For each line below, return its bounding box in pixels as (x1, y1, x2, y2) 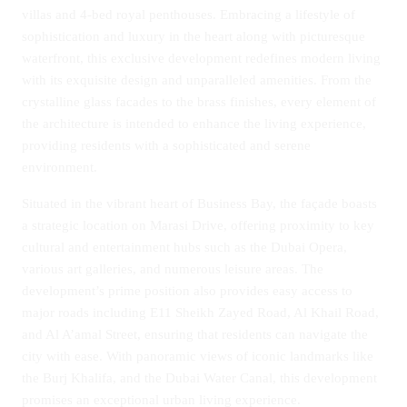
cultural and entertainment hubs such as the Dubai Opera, (22, 240, 347, 254)
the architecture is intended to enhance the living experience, (22, 116, 366, 131)
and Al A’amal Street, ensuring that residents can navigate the (22, 327, 368, 342)
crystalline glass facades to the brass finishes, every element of (22, 94, 376, 109)
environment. (22, 160, 97, 174)
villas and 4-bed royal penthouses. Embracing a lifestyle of (22, 7, 355, 22)
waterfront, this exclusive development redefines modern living (22, 51, 381, 65)
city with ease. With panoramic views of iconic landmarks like (22, 349, 373, 363)
